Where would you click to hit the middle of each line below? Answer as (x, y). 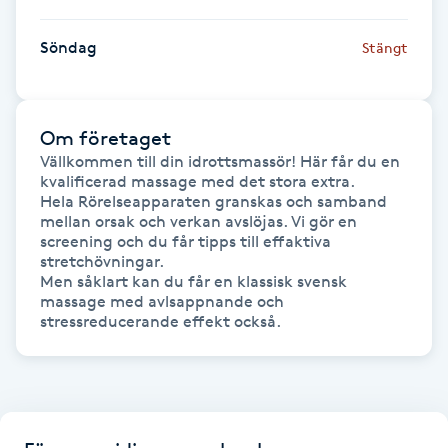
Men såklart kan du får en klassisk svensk (193, 281)
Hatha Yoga (55, 123)
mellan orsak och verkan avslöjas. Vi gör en (198, 221)
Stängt (385, 47)
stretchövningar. (102, 261)
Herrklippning (64, 291)
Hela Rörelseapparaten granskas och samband (213, 201)
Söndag (68, 47)
